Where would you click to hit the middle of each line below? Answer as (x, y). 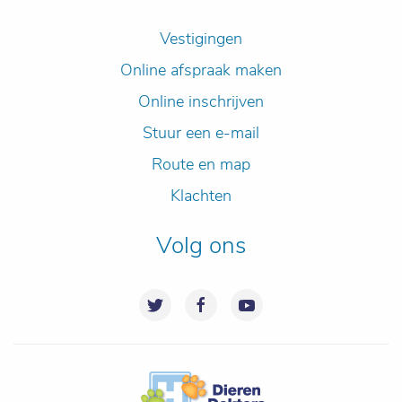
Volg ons (201, 246)
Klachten (201, 196)
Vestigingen (201, 39)
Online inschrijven (201, 102)
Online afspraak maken (201, 70)
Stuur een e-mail (201, 133)
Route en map (201, 165)
